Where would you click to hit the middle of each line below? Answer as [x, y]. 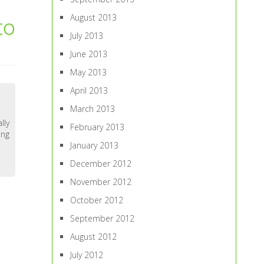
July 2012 [87, 255]
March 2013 [93, 109]
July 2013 [87, 36]
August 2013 [94, 17]
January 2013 [95, 145]
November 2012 [101, 182]
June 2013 [89, 54]
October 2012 [97, 200]
